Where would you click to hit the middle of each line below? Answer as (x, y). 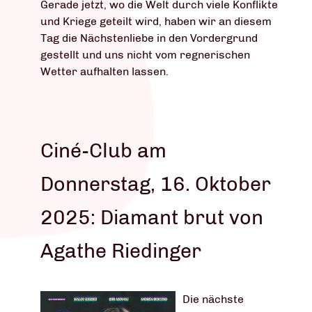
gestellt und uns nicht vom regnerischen (145, 54)
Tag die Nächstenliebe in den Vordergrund (149, 38)
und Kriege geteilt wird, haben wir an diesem (156, 21)
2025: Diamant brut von (152, 217)
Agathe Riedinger (121, 250)
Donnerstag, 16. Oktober (156, 184)
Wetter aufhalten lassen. (104, 71)
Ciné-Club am (103, 150)
